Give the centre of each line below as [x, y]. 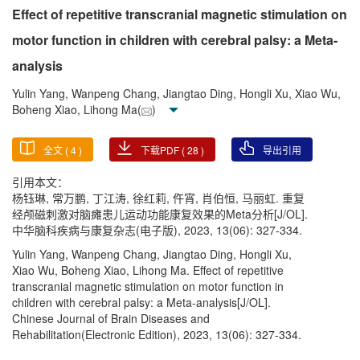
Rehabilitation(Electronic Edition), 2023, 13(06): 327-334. [157, 335]
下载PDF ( [164, 150]
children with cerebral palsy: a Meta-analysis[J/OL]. [141, 303]
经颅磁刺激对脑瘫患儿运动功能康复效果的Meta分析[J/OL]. [160, 214]
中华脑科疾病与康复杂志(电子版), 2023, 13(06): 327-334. [157, 230]
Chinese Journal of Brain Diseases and [111, 319]
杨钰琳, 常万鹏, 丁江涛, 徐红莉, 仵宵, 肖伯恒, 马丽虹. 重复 [158, 198]
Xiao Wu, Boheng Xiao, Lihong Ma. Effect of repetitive [148, 270]
